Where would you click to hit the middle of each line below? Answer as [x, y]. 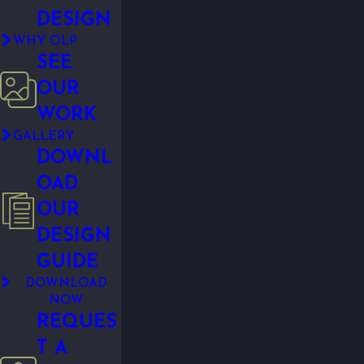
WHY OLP [45, 42]
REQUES [77, 323]
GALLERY [43, 137]
